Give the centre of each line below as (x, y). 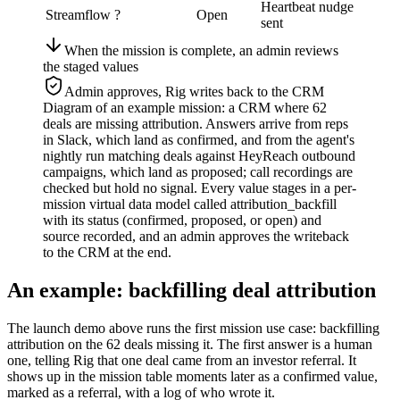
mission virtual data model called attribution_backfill (190, 204)
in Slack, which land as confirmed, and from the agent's (199, 140)
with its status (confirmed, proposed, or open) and (182, 221)
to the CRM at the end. (107, 253)
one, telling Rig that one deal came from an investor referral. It (182, 361)
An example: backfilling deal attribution (192, 291)
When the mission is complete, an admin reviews (201, 51)
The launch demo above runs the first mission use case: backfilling (193, 329)
